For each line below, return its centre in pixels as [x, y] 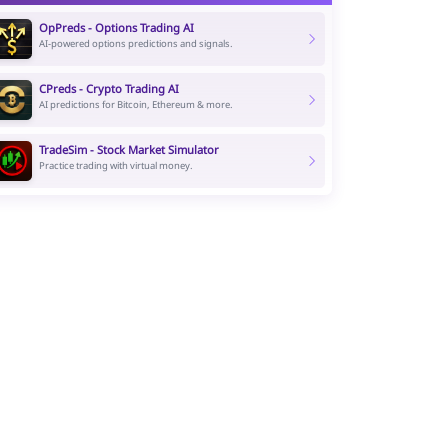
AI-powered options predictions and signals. [136, 43]
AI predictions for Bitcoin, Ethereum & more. [136, 104]
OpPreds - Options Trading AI [117, 27]
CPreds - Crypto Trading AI [109, 88]
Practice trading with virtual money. [116, 165]
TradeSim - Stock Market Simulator [129, 149]
